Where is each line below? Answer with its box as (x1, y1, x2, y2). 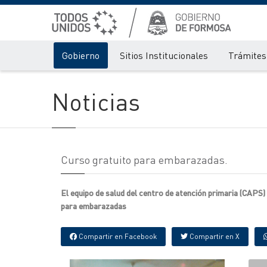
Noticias (52, 86, 140, 116)
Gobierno (62, 49, 100, 61)
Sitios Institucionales (120, 49, 208, 61)
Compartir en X (188, 232, 240, 241)
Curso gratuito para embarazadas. (61, 153, 228, 166)
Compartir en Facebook (77, 232, 157, 241)
